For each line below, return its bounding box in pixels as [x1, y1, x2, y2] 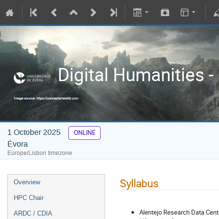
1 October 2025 [7, 127, 63, 137]
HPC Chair [14, 194, 44, 201]
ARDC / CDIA [14, 210, 52, 217]
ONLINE [73, 129, 95, 136]
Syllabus [120, 176, 158, 190]
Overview [14, 178, 40, 186]
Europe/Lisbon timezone [7, 149, 72, 157]
